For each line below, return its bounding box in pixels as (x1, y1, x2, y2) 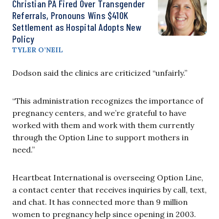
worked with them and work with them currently (12, 120, 194, 130)
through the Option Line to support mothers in (12, 132, 189, 142)
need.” (12, 144, 35, 154)
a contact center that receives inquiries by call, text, (12, 184, 207, 195)
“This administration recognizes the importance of (12, 95, 203, 106)
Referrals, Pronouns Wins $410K (12, 9, 129, 21)
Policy (12, 32, 35, 44)
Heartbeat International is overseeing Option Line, (12, 172, 203, 182)
